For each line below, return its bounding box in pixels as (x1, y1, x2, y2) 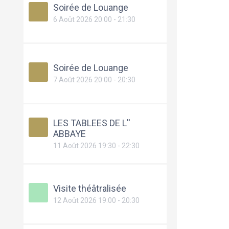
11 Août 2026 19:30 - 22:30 (53, 141, 140, 150)
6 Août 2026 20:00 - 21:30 (53, 15, 135, 24)
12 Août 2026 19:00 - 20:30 (53, 196, 140, 205)
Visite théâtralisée (53, 183, 126, 194)
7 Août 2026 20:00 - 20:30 (53, 76, 135, 84)
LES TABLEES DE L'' (53, 117, 130, 128)
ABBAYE (53, 128, 86, 139)
